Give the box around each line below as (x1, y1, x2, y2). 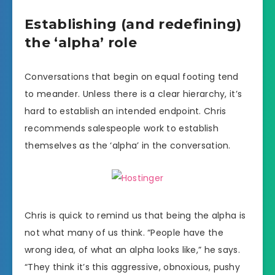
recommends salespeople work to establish (25, 122, 219, 134)
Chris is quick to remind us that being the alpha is (25, 209, 246, 222)
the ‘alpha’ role (25, 34, 137, 52)
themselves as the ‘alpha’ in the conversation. (25, 139, 231, 152)
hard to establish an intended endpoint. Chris (25, 104, 227, 117)
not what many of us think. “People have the (25, 226, 223, 239)
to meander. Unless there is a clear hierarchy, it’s (25, 87, 242, 100)
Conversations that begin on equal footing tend (25, 70, 239, 83)
